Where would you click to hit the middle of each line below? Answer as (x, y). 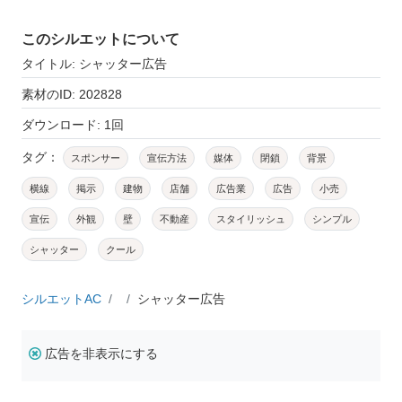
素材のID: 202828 (72, 94)
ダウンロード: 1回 (73, 124)
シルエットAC (61, 298)
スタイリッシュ (251, 218)
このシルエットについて (100, 39)
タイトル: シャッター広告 (94, 63)
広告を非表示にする (101, 353)
